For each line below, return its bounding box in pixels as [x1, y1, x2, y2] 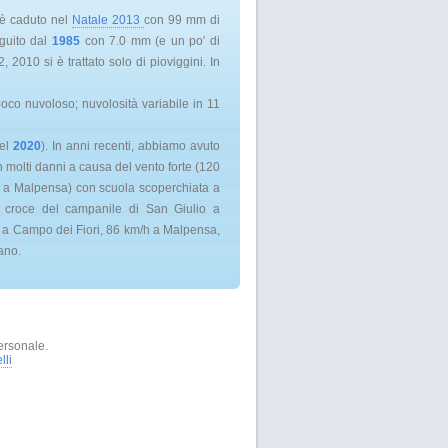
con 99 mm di [144, 13, 220, 28]
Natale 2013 [72, 13, 144, 28]
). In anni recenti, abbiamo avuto [41, 139, 221, 154]
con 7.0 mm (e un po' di [80, 34, 221, 49]
